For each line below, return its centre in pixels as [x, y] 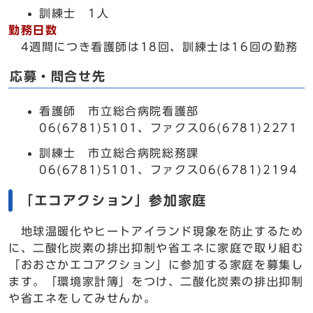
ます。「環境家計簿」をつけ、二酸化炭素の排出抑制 [156, 282]
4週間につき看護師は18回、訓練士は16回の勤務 [153, 47]
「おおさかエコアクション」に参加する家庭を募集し [156, 265]
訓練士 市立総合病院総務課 [125, 153]
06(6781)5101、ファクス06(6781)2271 [169, 128]
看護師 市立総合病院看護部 [125, 111]
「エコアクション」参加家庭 [113, 200]
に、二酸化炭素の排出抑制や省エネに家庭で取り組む [156, 248]
